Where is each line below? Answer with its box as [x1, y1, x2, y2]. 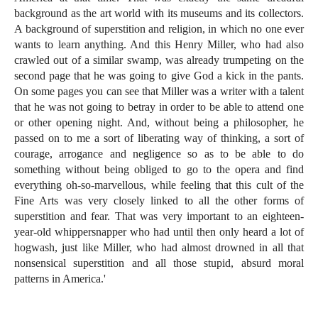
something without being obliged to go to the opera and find [14, 163, 304, 176]
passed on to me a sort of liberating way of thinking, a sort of [14, 132, 304, 145]
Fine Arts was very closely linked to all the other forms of [14, 194, 304, 207]
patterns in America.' [14, 273, 106, 285]
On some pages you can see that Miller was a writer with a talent [14, 85, 304, 98]
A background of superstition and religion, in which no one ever [14, 23, 304, 35]
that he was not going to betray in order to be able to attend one [14, 101, 304, 114]
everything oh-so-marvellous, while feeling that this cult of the [14, 179, 304, 192]
